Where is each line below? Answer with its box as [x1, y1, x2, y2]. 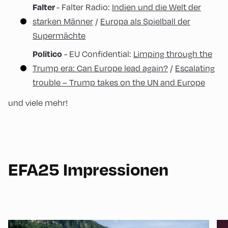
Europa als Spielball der [100, 15, 190, 27]
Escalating [175, 62, 215, 74]
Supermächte [33, 29, 85, 41]
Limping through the [133, 47, 212, 60]
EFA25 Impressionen [8, 158, 168, 180]
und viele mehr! [8, 96, 68, 108]
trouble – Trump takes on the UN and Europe [33, 76, 205, 88]
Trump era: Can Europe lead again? [33, 62, 168, 74]
